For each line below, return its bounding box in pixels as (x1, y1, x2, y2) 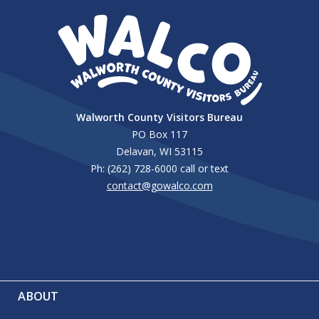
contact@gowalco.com (106, 178, 213, 192)
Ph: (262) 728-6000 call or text (90, 161, 229, 175)
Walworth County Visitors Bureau (76, 110, 243, 124)
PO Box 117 (132, 127, 187, 141)
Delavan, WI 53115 (116, 144, 203, 158)
